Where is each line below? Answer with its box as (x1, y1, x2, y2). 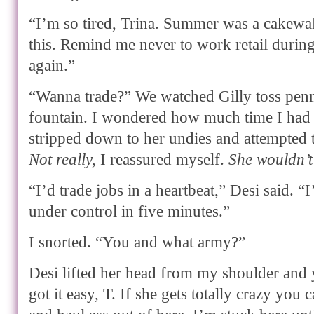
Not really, (29, 150, 96, 169)
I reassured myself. (96, 150, 228, 169)
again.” (29, 56, 75, 75)
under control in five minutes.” (29, 202, 230, 221)
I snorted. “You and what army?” (29, 233, 245, 252)
